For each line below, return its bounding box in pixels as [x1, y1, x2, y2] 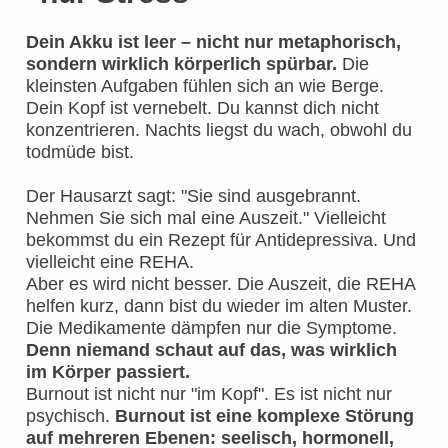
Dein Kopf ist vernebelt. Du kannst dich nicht [26, 98, 379, 119]
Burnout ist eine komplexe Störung [115, 406, 414, 427]
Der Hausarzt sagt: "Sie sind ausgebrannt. [26, 186, 361, 207]
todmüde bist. [26, 142, 134, 163]
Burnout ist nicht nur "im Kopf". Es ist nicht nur [26, 384, 392, 405]
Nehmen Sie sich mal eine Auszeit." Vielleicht [26, 208, 386, 229]
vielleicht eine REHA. [26, 252, 194, 273]
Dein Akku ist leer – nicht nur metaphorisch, [26, 32, 401, 53]
